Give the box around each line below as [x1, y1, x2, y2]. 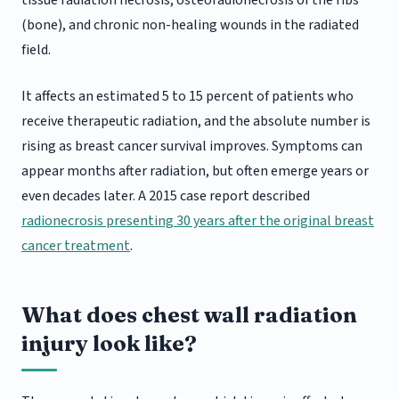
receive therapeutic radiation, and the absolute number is [21, 111, 370, 132]
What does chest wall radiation [21, 302, 357, 329]
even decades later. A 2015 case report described [21, 186, 310, 207]
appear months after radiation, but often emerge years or [21, 161, 369, 182]
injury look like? [21, 330, 197, 357]
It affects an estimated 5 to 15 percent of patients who [21, 86, 354, 107]
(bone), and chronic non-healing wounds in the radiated [21, 15, 359, 36]
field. [21, 40, 51, 61]
